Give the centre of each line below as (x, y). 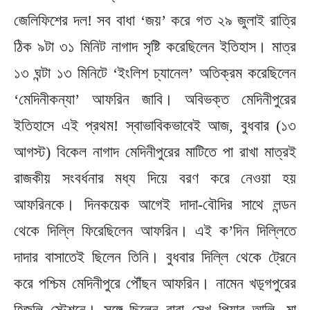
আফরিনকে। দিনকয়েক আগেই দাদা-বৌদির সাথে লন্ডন (155, 204)
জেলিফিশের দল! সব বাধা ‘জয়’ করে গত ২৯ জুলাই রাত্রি (155, 20)
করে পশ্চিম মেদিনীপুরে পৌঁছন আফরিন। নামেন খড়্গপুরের (155, 283)
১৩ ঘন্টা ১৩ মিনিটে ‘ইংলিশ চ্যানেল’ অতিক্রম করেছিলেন (155, 73)
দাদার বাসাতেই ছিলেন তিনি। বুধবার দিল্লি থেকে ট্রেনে (155, 257)
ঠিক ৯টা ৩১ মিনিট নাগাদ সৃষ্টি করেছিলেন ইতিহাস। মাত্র (155, 46)
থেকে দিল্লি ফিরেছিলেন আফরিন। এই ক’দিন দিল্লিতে (155, 230)
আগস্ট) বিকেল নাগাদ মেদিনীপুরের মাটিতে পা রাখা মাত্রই (155, 152)
